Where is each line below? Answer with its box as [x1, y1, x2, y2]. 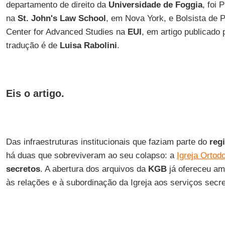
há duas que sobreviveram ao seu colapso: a [6, 151, 177, 160]
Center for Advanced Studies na [6, 27, 128, 37]
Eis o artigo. [6, 88, 64, 99]
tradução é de [6, 41, 60, 50]
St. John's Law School [17, 14, 106, 23]
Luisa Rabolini [59, 41, 117, 50]
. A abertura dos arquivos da [40, 164, 148, 174]
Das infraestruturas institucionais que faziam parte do [6, 137, 209, 147]
